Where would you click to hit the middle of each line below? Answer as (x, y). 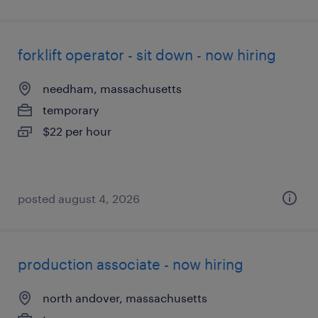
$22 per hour (77, 131)
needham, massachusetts (112, 88)
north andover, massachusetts (125, 298)
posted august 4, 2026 (79, 198)
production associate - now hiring (131, 264)
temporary (71, 110)
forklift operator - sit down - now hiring (147, 55)
